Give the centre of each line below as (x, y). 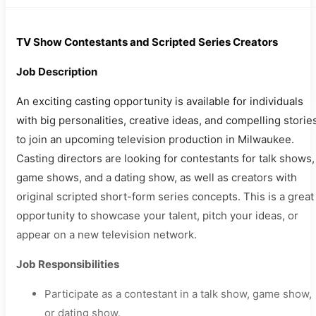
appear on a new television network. (107, 235)
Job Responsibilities (68, 264)
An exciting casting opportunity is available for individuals (160, 101)
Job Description (57, 72)
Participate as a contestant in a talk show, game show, (178, 294)
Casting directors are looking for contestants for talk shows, (165, 158)
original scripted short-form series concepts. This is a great (165, 196)
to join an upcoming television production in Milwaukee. (155, 139)
